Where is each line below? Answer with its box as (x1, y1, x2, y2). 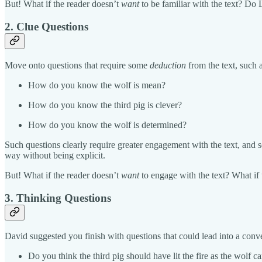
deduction (150, 60, 186, 70)
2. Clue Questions (5, 20, 88, 33)
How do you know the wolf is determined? (28, 119, 187, 130)
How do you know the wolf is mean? (28, 80, 166, 90)
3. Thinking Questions (5, 191, 111, 204)
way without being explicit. (5, 150, 105, 160)
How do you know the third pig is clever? (28, 99, 182, 110)
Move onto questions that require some (5, 60, 150, 70)
